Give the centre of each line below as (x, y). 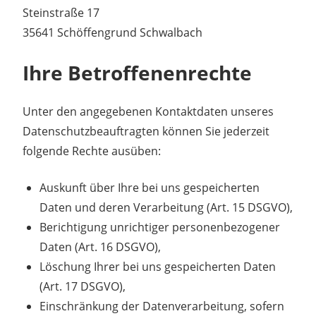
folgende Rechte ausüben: (92, 151)
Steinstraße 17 (61, 12)
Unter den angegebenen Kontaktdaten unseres (148, 111)
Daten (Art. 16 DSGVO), (100, 247)
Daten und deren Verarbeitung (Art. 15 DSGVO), (166, 207)
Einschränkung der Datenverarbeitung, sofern (162, 306)
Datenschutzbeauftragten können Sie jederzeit (146, 131)
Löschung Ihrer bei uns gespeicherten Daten (158, 266)
